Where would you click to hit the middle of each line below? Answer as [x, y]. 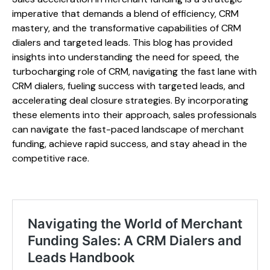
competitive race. [51, 159]
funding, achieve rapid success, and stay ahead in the [130, 144]
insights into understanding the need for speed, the [126, 57]
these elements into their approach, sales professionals [134, 115]
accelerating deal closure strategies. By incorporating [130, 101]
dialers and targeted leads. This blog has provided [122, 43]
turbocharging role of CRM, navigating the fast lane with [134, 72]
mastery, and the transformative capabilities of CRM [127, 28]
